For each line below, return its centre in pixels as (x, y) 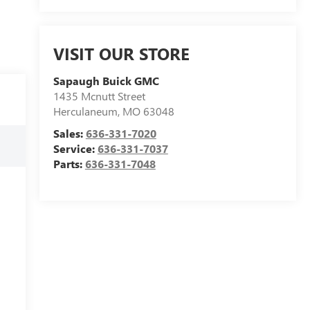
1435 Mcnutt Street (99, 95)
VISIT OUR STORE (121, 53)
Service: (75, 148)
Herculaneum (85, 111)
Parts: (69, 163)
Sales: (69, 133)
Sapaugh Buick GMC (106, 80)
